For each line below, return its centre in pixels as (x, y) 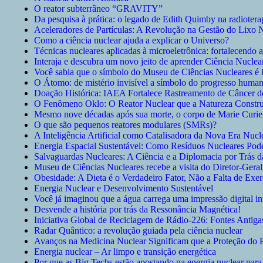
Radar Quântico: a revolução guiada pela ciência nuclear (138, 231)
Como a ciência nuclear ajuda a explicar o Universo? (131, 41)
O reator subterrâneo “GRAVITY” (98, 9)
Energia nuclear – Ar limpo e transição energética (125, 252)
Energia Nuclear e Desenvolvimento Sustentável (124, 188)
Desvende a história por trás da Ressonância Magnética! (137, 210)
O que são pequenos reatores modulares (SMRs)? (125, 125)
